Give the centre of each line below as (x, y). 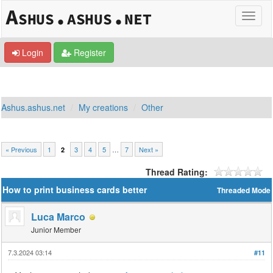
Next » (149, 149)
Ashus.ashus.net (34, 107)
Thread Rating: (176, 172)
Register (89, 52)
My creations (104, 107)
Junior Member (56, 229)
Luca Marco (58, 217)
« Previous (22, 149)
